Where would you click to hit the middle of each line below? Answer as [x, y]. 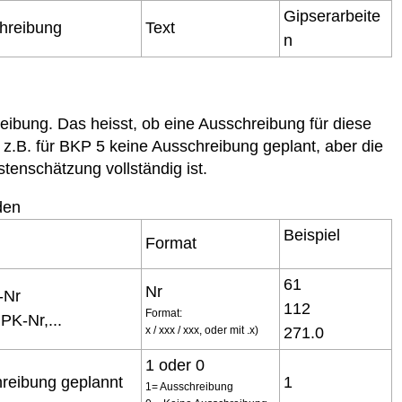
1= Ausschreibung [189, 387]
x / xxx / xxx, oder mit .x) [202, 330]
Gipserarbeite [332, 16]
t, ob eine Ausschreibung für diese [250, 124]
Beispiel [312, 235]
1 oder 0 [175, 365]
